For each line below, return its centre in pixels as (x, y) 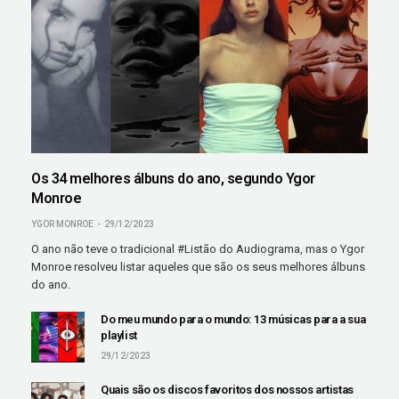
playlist (119, 336)
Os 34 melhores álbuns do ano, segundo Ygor (173, 179)
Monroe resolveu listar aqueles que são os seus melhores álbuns (199, 267)
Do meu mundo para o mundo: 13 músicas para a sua (233, 320)
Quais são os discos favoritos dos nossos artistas (227, 390)
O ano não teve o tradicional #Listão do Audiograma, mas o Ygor (198, 249)
